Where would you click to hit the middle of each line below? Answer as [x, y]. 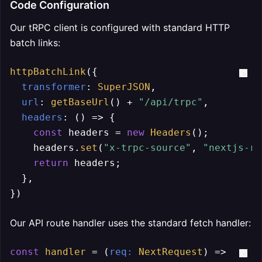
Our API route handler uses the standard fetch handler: [130, 223]
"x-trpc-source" [147, 148]
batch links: [35, 43]
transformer [54, 87]
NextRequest [171, 252]
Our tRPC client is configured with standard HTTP [120, 27]
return [51, 163]
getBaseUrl [80, 102]
